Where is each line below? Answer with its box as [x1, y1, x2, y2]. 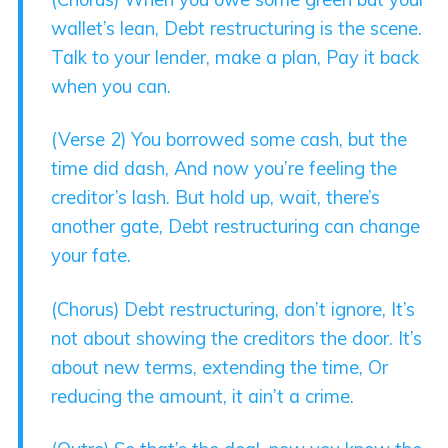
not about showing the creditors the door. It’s [51, 326, 423, 350]
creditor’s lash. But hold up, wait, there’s [51, 186, 381, 210]
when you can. [51, 74, 172, 98]
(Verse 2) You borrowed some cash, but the [51, 128, 408, 152]
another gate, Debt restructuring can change [51, 215, 421, 239]
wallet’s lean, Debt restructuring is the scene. [51, 16, 423, 40]
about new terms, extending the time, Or [51, 355, 389, 379]
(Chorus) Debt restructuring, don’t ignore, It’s [51, 297, 416, 321]
